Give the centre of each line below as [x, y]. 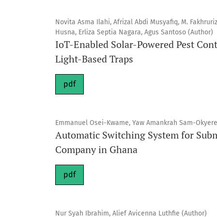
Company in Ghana [96, 150]
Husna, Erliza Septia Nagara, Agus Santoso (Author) [134, 32]
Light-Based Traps [94, 59]
